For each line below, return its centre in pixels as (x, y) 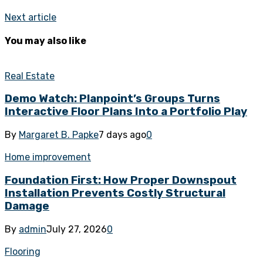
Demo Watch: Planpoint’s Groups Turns (112, 99)
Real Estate (30, 76)
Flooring (23, 251)
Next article (31, 18)
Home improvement (48, 157)
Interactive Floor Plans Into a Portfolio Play (126, 112)
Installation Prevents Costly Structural (115, 193)
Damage (27, 206)
